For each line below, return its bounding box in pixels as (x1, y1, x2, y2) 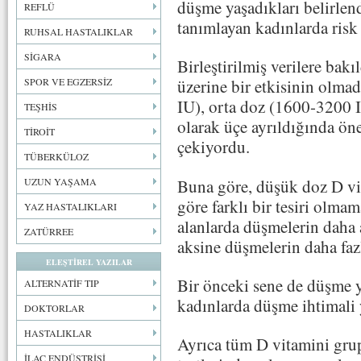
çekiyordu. (177, 135, 250, 159)
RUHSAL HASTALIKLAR (24, 25, 133, 38)
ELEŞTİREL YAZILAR (45, 256, 132, 268)
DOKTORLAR (24, 301, 85, 314)
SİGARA (24, 50, 61, 63)
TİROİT (24, 125, 55, 138)
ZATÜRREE (24, 225, 73, 238)
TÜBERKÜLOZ (24, 150, 89, 163)
